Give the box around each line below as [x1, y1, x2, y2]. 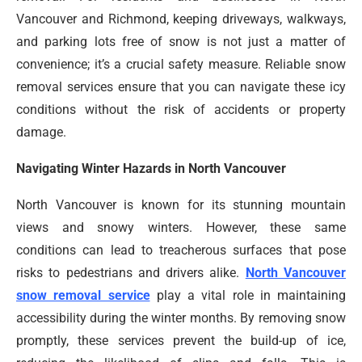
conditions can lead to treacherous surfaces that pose [16, 242, 346, 259]
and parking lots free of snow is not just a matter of [16, 34, 346, 50]
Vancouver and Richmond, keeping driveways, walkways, [16, 11, 346, 27]
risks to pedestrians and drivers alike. [16, 265, 246, 281]
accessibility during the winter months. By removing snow [16, 310, 346, 326]
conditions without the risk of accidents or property [16, 102, 346, 118]
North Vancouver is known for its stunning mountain [16, 197, 346, 213]
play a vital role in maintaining [149, 288, 346, 304]
